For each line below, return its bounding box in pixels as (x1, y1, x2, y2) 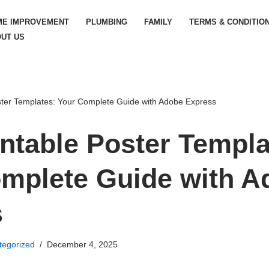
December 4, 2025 (46, 240, 118, 249)
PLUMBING (86, 17, 127, 26)
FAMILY (144, 17, 172, 26)
